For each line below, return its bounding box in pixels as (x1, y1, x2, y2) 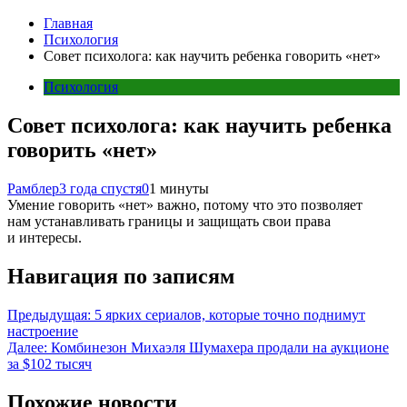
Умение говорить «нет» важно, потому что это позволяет (7, 196, 362, 213)
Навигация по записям (7, 263, 234, 288)
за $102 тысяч (7, 355, 92, 372)
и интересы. (7, 229, 82, 245)
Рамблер (7, 180, 59, 196)
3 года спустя (59, 180, 142, 196)
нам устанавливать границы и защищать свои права (7, 213, 331, 229)
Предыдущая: (7, 306, 91, 323)
